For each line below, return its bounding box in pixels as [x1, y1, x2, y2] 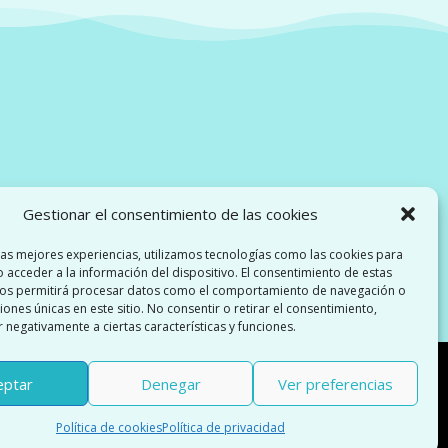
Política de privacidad [162, 419, 285, 436]
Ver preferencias [278, 373, 393, 394]
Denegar [140, 373, 201, 394]
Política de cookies [56, 419, 162, 436]
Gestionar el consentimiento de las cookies [23, 204, 318, 224]
